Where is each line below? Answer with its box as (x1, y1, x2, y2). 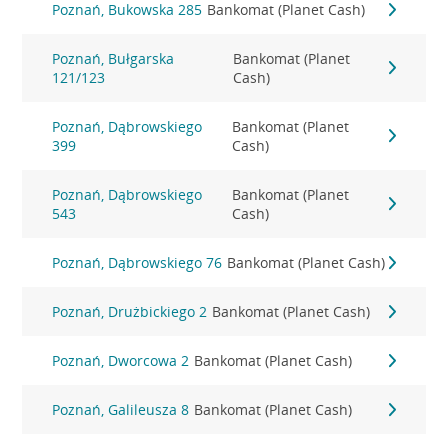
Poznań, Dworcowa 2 (52, 351, 190, 370)
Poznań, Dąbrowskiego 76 (52, 253, 223, 272)
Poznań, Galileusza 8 (52, 400, 190, 419)
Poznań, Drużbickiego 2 (52, 302, 208, 321)
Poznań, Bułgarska (52, 49, 175, 68)
